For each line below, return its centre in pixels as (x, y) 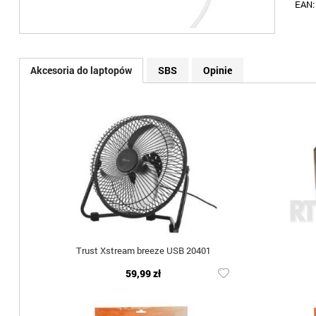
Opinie (217, 70)
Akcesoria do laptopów (81, 70)
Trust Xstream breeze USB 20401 (143, 250)
